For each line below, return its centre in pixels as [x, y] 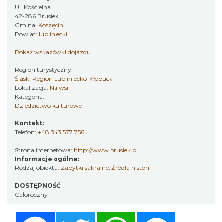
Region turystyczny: [45, 70]
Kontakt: [29, 123]
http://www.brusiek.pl [106, 150]
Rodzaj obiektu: [38, 168]
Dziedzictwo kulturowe [48, 105]
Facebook [74, 215]
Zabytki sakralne [85, 168]
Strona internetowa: [44, 150]
